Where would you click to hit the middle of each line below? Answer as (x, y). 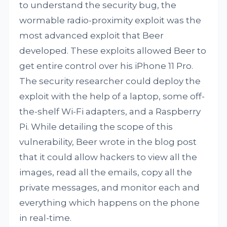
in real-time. (46, 218)
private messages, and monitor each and (110, 187)
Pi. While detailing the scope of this (96, 127)
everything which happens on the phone (110, 203)
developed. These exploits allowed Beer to (113, 51)
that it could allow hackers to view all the (108, 157)
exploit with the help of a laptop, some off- (112, 96)
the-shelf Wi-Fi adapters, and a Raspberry (110, 111)
